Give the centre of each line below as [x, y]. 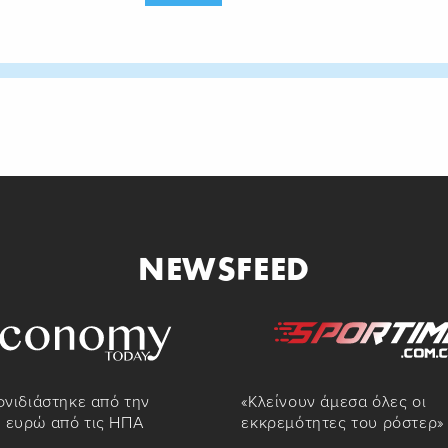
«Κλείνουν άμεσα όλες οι [334, 402]
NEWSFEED [224, 268]
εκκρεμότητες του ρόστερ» [342, 423]
